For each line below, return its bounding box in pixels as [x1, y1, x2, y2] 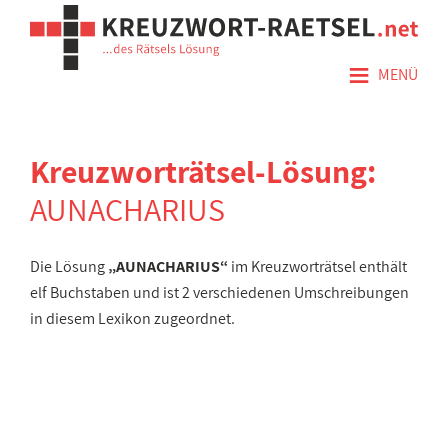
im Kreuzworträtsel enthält [228, 256, 407, 277]
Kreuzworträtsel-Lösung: [30, 150, 376, 192]
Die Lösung [30, 256, 108, 277]
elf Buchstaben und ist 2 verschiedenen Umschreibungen [30, 282, 409, 303]
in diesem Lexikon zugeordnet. [30, 308, 235, 329]
